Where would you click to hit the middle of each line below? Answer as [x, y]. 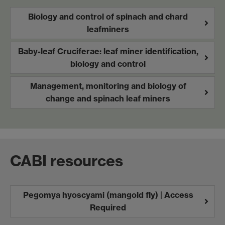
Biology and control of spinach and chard [108, 17]
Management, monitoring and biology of [108, 86]
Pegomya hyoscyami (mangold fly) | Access [108, 195]
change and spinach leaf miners [108, 99]
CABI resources [67, 161]
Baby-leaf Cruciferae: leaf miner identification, [108, 51]
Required [108, 208]
